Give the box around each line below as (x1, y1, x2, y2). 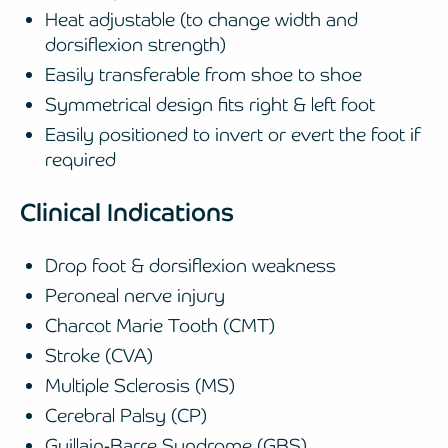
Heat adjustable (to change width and (45, 7, 358, 31)
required (45, 147, 116, 171)
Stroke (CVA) (45, 343, 153, 367)
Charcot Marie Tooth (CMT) (45, 313, 275, 337)
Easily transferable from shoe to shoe (45, 62, 362, 86)
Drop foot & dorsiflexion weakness (45, 253, 336, 277)
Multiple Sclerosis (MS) (45, 373, 235, 397)
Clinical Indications (20, 196, 234, 228)
